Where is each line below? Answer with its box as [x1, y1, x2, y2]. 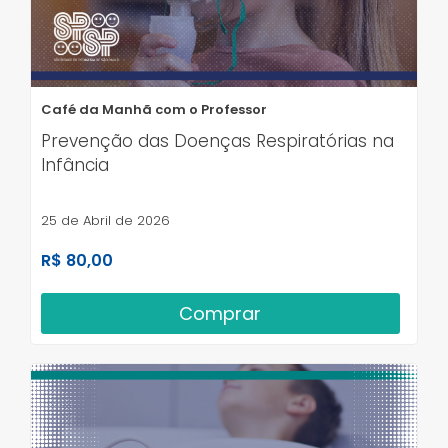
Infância [41, 152, 109, 177]
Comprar [179, 300, 262, 326]
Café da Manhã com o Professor [41, 99, 267, 119]
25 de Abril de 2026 [41, 210, 170, 230]
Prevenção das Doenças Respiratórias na [41, 128, 394, 153]
